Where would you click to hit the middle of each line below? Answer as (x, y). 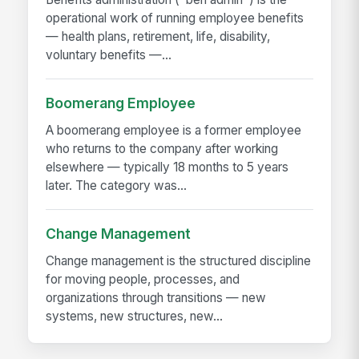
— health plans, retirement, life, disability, (158, 37)
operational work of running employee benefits (175, 18)
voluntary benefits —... (109, 55)
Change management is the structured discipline (179, 261)
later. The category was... (117, 186)
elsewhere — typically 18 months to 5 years (167, 167)
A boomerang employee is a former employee (174, 131)
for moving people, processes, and (143, 280)
